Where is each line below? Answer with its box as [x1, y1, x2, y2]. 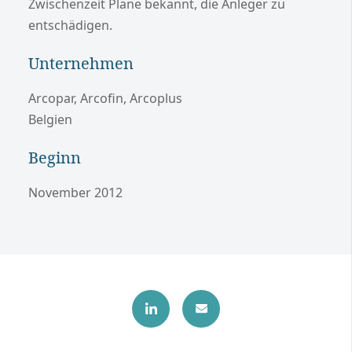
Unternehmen [28, 52, 134, 74]
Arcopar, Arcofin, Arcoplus [28, 89, 182, 107]
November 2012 [28, 183, 123, 201]
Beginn [28, 146, 81, 168]
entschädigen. [28, 16, 112, 34]
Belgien [28, 110, 72, 128]
